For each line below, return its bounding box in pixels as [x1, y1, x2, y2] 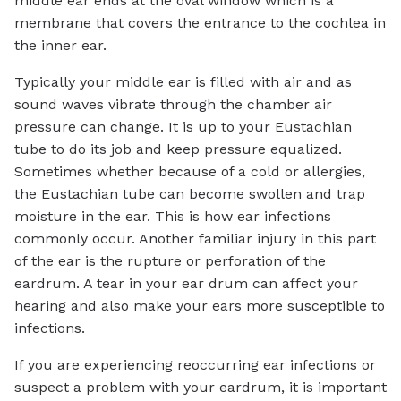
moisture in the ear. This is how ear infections [14, 207, 331, 225]
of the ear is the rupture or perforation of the [14, 252, 326, 269]
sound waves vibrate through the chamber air [14, 95, 332, 113]
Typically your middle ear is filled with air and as [14, 73, 352, 90]
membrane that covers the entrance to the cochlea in [14, 13, 386, 31]
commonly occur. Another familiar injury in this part [14, 229, 376, 247]
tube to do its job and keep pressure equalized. [14, 140, 342, 158]
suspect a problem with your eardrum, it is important [14, 378, 387, 396]
